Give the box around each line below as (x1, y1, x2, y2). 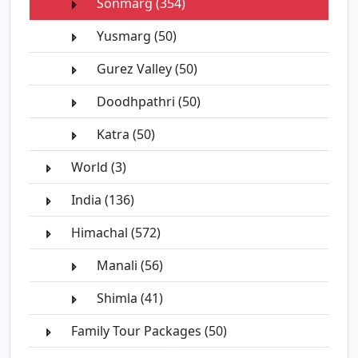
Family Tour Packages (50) (68, 322, 227, 340)
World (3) (68, 158, 126, 176)
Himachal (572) (68, 224, 161, 241)
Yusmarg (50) (93, 27, 177, 45)
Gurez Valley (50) (93, 60, 197, 78)
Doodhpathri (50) (93, 93, 201, 110)
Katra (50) (93, 125, 155, 143)
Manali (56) (93, 257, 163, 274)
